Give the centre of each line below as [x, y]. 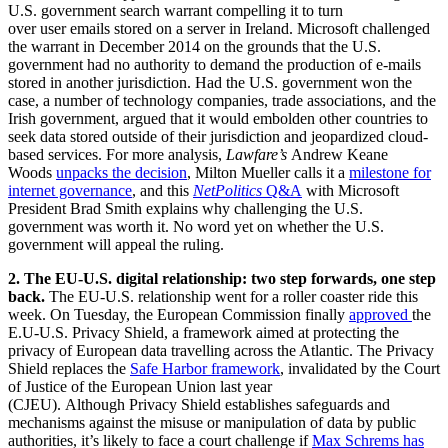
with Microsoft [350, 191]
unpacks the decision [121, 173]
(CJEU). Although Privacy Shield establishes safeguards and [199, 405]
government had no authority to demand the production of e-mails [214, 65]
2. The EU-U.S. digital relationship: [129, 279]
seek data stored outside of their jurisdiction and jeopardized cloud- [218, 137]
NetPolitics [227, 191]
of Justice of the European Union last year [140, 387]
